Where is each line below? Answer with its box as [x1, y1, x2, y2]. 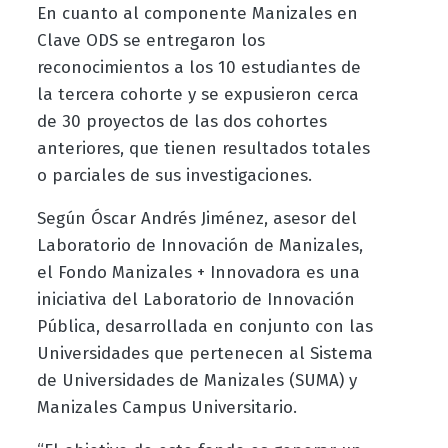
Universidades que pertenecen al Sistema [36, 342, 373, 364]
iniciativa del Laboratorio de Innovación [36, 288, 355, 310]
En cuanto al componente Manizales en [36, 2, 358, 24]
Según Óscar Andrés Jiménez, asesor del [36, 207, 357, 229]
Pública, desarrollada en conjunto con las [36, 315, 373, 337]
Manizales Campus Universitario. [36, 396, 297, 418]
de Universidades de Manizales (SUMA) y [36, 369, 357, 391]
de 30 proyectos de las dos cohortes [36, 110, 327, 132]
